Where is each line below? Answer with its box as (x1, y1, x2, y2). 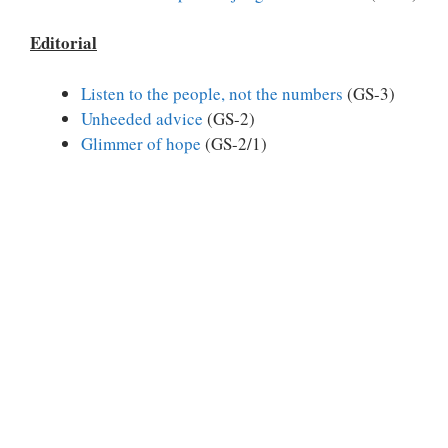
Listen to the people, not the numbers (81, 81, 343, 105)
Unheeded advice (81, 106, 203, 130)
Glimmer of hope (81, 131, 201, 155)
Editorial (30, 30, 97, 55)
